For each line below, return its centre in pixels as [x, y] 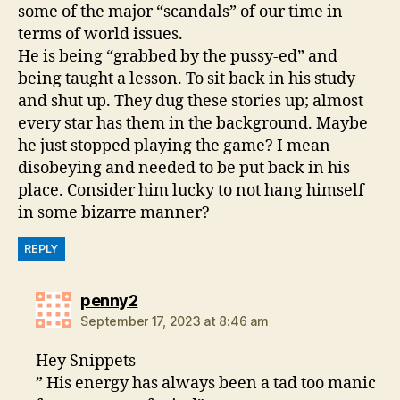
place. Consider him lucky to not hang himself [191, 190]
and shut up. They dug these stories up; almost [191, 101]
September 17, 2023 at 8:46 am [175, 321]
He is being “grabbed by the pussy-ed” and [178, 56]
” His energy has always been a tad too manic [206, 383]
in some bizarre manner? [114, 212]
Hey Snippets [86, 361]
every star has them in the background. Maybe [193, 123]
